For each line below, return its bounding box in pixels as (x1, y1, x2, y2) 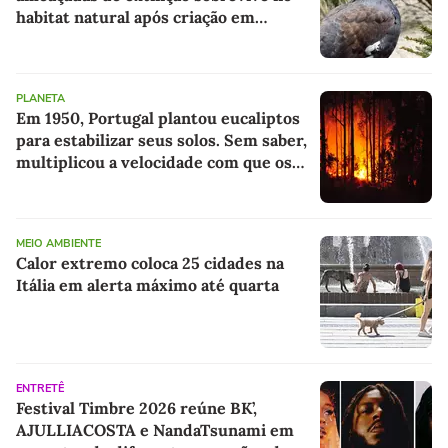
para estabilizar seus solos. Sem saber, (16, 129, 307, 150)
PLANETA (16, 90, 65, 106)
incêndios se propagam (16, 173, 192, 194)
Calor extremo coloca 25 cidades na (16, 252, 284, 273)
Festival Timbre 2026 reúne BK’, (16, 397, 257, 418)
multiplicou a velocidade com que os (16, 151, 292, 172)
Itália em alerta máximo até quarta (16, 274, 279, 295)
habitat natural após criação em (16, 6, 255, 27)
